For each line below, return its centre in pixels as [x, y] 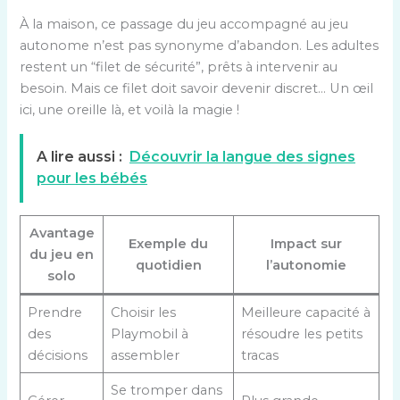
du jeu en [62, 255]
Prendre [54, 313]
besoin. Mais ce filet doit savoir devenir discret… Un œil [197, 88]
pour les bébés [92, 179]
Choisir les [143, 313]
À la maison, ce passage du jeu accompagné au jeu [184, 24]
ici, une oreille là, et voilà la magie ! [130, 109]
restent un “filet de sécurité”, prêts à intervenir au [179, 67]
